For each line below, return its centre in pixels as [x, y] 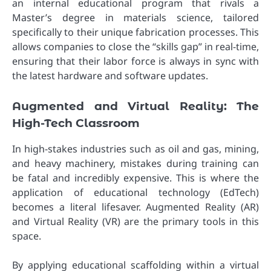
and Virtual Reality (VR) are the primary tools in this [135, 221]
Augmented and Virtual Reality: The [135, 106]
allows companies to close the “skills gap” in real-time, [135, 47]
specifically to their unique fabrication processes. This [135, 32]
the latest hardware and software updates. [110, 76]
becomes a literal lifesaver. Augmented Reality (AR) [135, 207]
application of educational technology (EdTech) [135, 192]
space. [27, 236]
